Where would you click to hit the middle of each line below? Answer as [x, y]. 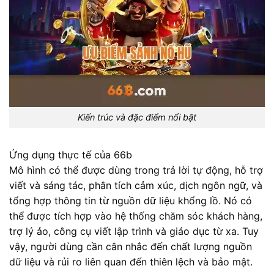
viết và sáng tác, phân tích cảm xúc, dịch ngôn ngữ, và [136, 186]
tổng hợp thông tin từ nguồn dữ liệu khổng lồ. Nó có [131, 201]
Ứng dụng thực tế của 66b [71, 155]
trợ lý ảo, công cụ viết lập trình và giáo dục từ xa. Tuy [134, 231]
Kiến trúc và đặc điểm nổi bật [137, 117]
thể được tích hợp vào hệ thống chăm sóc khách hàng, [136, 216]
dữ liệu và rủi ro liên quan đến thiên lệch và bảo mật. [131, 262]
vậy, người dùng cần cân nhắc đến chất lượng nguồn [131, 247]
